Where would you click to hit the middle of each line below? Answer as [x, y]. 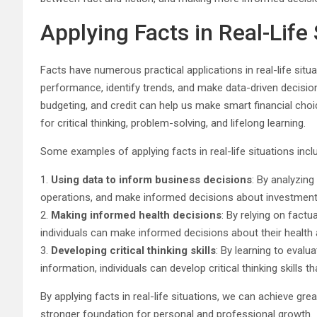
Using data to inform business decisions [151, 179]
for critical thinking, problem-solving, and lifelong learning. [173, 123]
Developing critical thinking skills [133, 250]
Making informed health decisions [136, 215]
